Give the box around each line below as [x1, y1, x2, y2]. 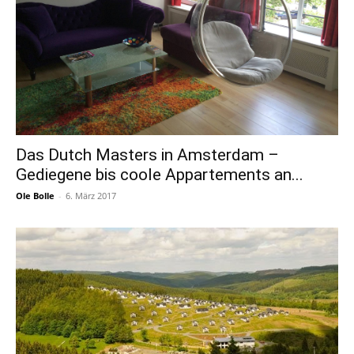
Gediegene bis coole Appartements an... [16, 165, 303, 185]
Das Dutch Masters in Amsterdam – [16, 145, 279, 165]
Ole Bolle [16, 190, 55, 202]
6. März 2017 [66, 190, 116, 202]
